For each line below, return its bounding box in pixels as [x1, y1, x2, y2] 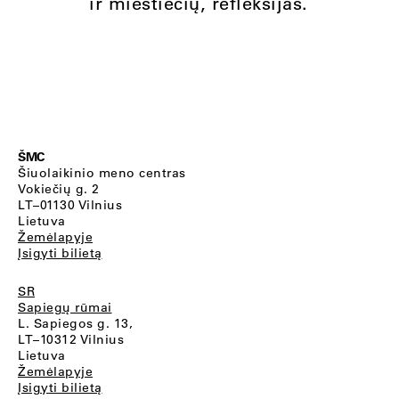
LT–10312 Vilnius [18, 331, 124, 347]
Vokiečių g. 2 [18, 181, 100, 197]
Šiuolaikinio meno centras [18, 165, 186, 181]
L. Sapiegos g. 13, [18, 315, 133, 331]
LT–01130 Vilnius [18, 197, 122, 213]
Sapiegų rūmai [18, 299, 112, 315]
